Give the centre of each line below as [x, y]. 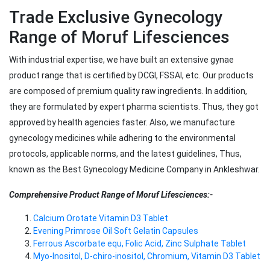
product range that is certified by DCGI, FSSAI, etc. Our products [131, 76]
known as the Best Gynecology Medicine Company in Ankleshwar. [134, 170]
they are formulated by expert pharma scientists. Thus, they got [134, 107]
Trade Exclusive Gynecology [116, 17]
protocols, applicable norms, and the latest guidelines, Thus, [125, 154]
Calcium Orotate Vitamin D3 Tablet [101, 218]
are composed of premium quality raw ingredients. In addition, [128, 91]
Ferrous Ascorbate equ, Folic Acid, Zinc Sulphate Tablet [140, 244]
